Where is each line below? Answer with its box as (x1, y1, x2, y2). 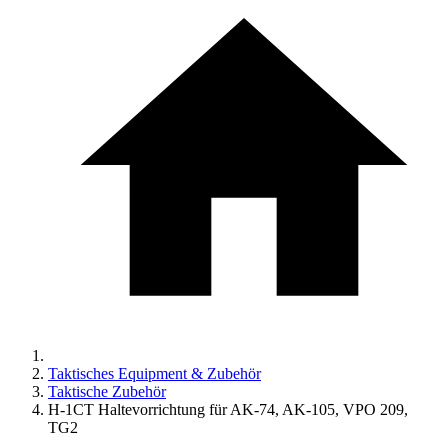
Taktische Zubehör (48, 383, 166, 400)
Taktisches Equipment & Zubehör (48, 365, 261, 382)
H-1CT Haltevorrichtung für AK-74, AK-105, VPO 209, (48, 401, 408, 418)
